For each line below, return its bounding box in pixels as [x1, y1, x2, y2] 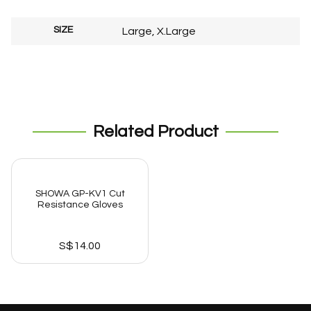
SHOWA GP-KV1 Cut [35, 189, 125, 199]
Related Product [92, 123, 219, 141]
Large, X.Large [122, 26, 196, 37]
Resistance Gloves [37, 200, 123, 210]
